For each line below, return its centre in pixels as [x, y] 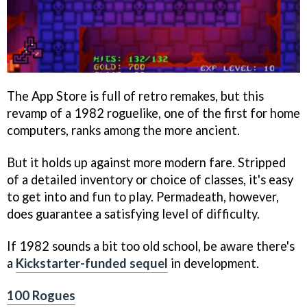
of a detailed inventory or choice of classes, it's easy [150, 179]
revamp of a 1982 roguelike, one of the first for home [153, 113]
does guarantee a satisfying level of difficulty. [133, 213]
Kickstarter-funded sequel [92, 263]
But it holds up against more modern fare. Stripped [146, 162]
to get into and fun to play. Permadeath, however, [143, 196]
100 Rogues [41, 295]
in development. [213, 263]
